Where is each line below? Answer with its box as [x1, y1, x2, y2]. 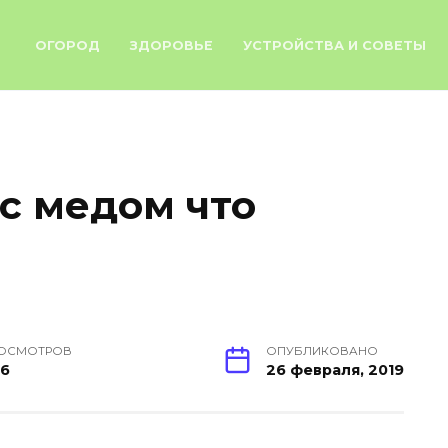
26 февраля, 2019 [266, 360, 404, 379]
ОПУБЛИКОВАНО [266, 343, 378, 358]
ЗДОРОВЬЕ [130, 38, 213, 53]
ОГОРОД [35, 38, 100, 53]
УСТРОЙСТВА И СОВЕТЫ [243, 38, 426, 53]
